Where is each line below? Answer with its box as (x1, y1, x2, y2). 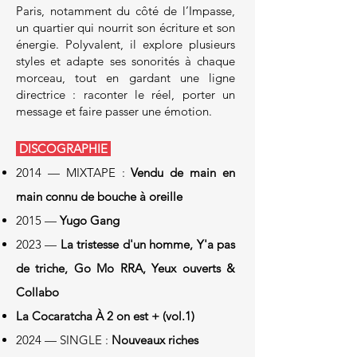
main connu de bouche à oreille (16, 189, 182, 205)
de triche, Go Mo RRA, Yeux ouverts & (16, 261, 235, 277)
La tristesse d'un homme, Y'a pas (60, 237, 236, 253)
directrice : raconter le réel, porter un (16, 87, 235, 103)
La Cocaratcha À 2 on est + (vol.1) (16, 308, 194, 324)
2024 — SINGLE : (16, 332, 112, 348)
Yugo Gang (60, 213, 120, 229)
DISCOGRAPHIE (16, 141, 111, 157)
